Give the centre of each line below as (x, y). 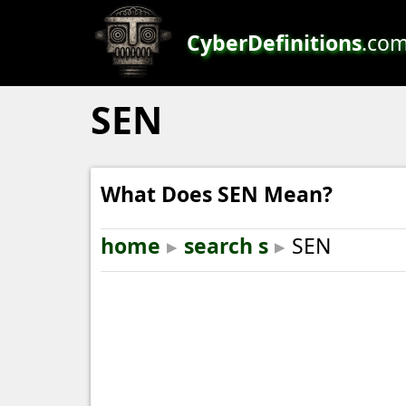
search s (226, 246)
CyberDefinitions (274, 43)
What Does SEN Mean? (217, 194)
